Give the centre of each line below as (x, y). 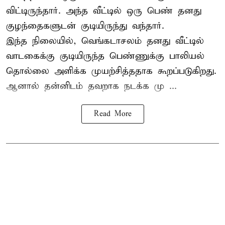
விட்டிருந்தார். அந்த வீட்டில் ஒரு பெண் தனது (104, 11)
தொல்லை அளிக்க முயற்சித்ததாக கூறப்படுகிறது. (111, 71)
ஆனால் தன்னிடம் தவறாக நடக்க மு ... (91, 86)
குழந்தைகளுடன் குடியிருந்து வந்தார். (85, 26)
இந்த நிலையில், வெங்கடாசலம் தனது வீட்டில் (105, 41)
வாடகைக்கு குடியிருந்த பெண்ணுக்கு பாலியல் (105, 56)
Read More (113, 114)
